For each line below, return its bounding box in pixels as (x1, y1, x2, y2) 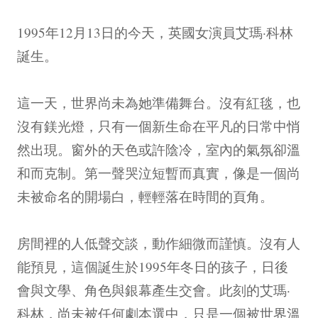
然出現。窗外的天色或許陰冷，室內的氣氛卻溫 (17, 140, 300, 158)
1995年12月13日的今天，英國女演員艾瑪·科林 (17, 23, 293, 41)
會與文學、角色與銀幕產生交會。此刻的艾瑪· (17, 280, 290, 299)
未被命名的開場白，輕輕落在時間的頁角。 (17, 187, 273, 205)
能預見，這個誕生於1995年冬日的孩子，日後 (17, 257, 288, 275)
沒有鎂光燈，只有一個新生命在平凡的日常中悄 (17, 116, 300, 135)
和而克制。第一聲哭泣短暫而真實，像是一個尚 (17, 163, 300, 182)
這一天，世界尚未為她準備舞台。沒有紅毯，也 (17, 93, 300, 111)
